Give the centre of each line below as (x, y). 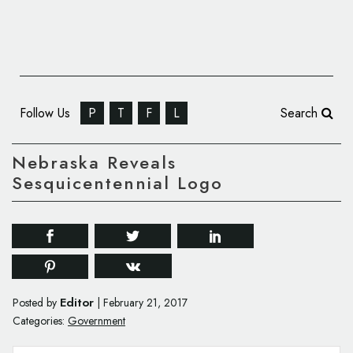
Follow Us (47, 113)
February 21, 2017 (145, 303)
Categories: (39, 321)
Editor (77, 303)
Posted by (36, 303)
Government (97, 321)
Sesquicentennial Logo (117, 183)
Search (301, 113)
